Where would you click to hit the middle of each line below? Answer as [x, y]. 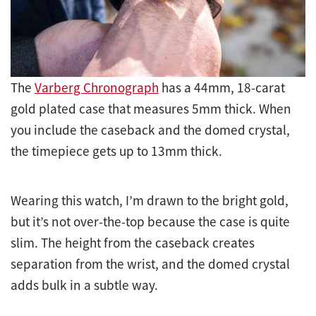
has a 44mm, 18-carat [222, 87]
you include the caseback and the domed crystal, [150, 129]
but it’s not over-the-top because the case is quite [150, 221]
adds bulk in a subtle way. [84, 285]
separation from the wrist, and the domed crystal [150, 263]
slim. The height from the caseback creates [133, 242]
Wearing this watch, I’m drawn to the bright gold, [150, 200]
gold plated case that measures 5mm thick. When [151, 108]
